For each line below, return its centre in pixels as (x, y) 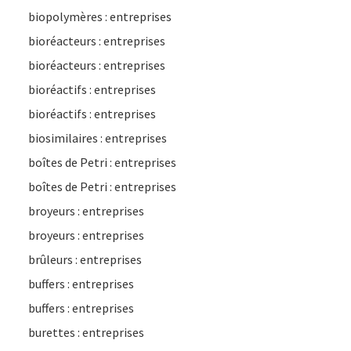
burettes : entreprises (86, 332)
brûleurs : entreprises (85, 259)
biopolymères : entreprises (100, 16)
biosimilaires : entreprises (98, 138)
